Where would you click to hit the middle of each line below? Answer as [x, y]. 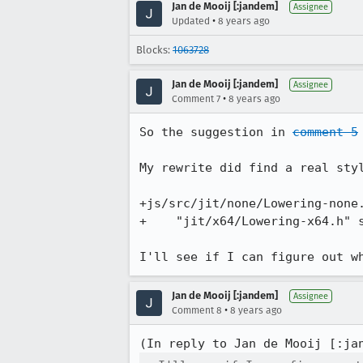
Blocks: [154, 50]
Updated [191, 21]
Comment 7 [196, 99]
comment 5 [325, 132]
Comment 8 [197, 310]
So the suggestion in [216, 132]
